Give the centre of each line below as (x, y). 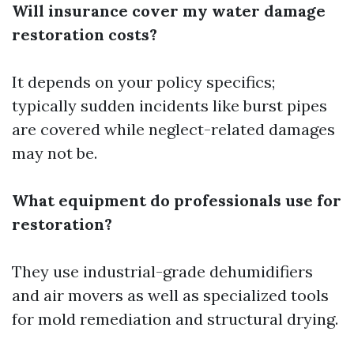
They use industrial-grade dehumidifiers (162, 271)
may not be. (55, 153)
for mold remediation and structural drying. (175, 319)
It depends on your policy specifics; (143, 82)
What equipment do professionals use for (177, 200)
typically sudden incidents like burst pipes (169, 105)
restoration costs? (85, 34)
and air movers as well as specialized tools (170, 295)
